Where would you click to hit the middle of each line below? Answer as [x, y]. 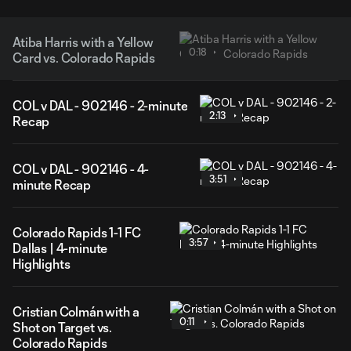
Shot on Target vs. [63, 327]
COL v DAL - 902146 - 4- [81, 169]
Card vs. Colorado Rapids [84, 58]
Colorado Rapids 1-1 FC [77, 232]
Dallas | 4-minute [60, 248]
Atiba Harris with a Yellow [83, 42]
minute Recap [52, 185]
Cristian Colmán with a [76, 311]
